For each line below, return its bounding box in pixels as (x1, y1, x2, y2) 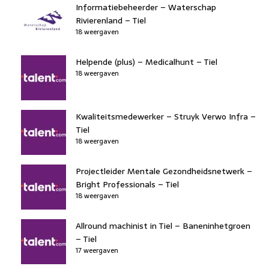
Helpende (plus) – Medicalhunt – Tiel (76, 55, 217, 68)
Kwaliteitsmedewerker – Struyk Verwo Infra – (76, 109, 256, 123)
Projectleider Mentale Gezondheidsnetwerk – (76, 164, 252, 178)
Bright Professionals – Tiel (76, 177, 179, 191)
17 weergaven (76, 244, 118, 256)
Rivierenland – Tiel (76, 13, 146, 27)
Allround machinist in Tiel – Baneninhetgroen (76, 219, 250, 232)
